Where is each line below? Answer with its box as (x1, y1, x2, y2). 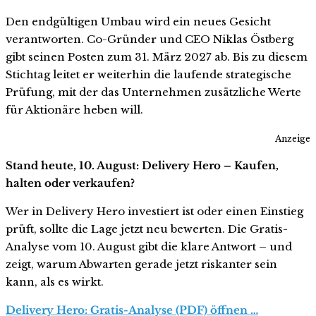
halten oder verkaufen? (6, 176, 135, 190)
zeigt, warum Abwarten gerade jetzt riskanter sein (6, 257, 277, 271)
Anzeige (275, 133, 310, 144)
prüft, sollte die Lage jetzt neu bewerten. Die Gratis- (6, 221, 288, 236)
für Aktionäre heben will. (6, 102, 143, 116)
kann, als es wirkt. (6, 274, 104, 288)
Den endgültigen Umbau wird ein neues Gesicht (6, 14, 271, 28)
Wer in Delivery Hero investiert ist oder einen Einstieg (6, 204, 303, 218)
